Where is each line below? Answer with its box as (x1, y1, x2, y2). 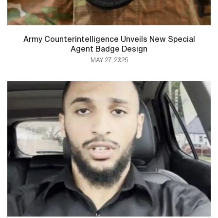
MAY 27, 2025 (90, 56, 128, 65)
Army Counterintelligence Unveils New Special (23, 35, 195, 44)
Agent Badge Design (71, 44, 147, 54)
